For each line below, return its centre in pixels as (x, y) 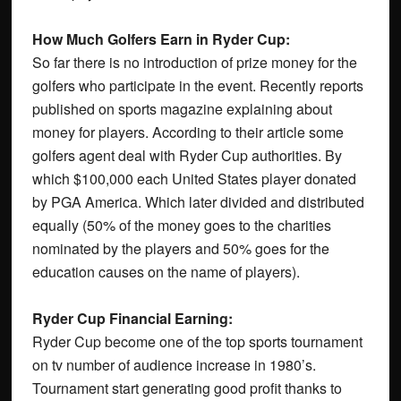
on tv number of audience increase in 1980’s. (174, 365)
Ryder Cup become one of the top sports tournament (197, 342)
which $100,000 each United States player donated (194, 179)
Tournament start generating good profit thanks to (187, 388)
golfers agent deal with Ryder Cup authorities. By (187, 156)
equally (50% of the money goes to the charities (181, 226)
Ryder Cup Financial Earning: (132, 319)
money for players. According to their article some (188, 132)
